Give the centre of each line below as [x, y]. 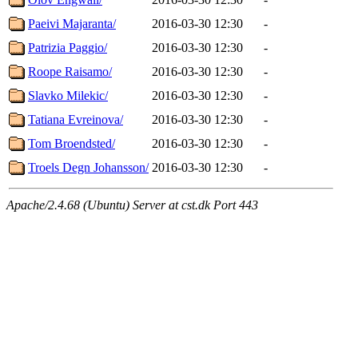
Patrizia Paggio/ [68, 47]
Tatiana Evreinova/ [76, 119]
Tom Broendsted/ [72, 143]
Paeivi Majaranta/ [72, 23]
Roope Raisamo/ [70, 71]
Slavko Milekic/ [68, 95]
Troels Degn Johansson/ [88, 167]
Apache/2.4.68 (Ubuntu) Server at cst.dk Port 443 [132, 205]
